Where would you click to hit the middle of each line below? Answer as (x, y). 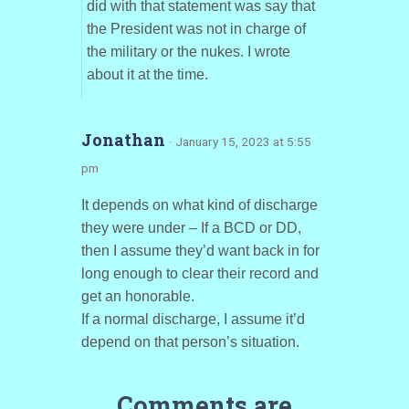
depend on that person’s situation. (190, 342)
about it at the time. (147, 74)
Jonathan (125, 140)
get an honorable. (137, 296)
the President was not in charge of (196, 29)
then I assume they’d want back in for (200, 251)
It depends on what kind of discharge (199, 205)
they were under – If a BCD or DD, (191, 228)
